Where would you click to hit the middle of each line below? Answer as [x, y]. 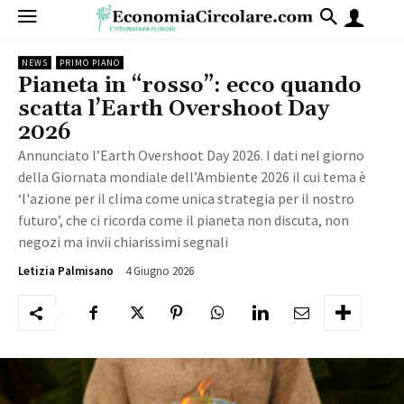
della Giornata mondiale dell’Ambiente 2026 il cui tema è [192, 176]
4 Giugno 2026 [160, 271]
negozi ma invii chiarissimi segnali [123, 241]
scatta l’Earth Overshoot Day [174, 109]
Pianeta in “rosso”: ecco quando [190, 85]
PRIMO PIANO [90, 62]
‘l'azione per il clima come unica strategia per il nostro [186, 198]
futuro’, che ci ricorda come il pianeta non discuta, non [184, 220]
